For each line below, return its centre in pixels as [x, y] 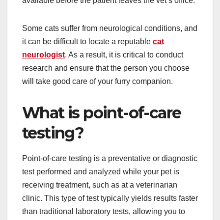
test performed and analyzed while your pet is [101, 171]
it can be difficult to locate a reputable [87, 41]
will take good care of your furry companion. [97, 81]
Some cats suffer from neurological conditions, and [110, 28]
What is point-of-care [102, 112]
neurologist [43, 55]
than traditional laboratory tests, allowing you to [104, 211]
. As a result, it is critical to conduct [124, 55]
